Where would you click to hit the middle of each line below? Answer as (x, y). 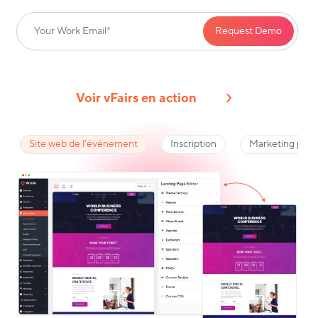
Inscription (194, 144)
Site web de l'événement (84, 144)
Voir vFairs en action (136, 98)
